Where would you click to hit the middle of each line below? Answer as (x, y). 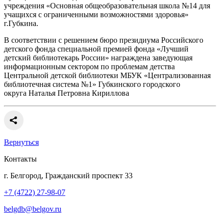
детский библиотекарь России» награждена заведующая (98, 58)
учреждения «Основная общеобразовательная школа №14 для (107, 6)
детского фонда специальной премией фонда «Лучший (96, 49)
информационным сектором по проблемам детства (89, 67)
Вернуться (21, 142)
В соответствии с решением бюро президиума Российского (104, 40)
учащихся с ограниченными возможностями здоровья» (96, 15)
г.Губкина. (21, 24)
